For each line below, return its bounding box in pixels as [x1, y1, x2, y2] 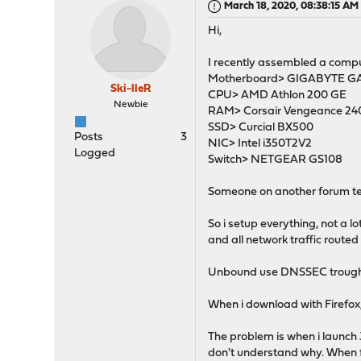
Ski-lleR [110, 83, 151, 95]
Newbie [113, 100, 148, 110]
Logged [74, 147, 116, 160]
